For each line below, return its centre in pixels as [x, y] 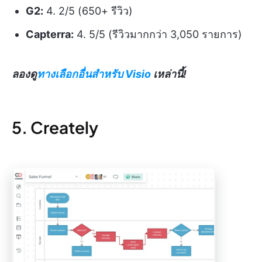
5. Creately [55, 127]
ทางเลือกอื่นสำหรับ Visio [94, 74]
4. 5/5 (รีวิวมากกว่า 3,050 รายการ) [158, 34]
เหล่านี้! [169, 74]
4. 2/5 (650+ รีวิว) [88, 11]
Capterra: [50, 34]
